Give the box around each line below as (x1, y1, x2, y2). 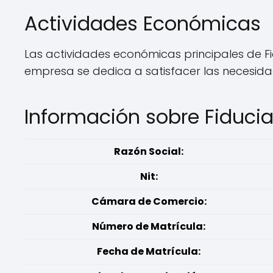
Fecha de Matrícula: (97, 244, 200, 258)
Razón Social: (114, 144, 183, 158)
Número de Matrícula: (92, 219, 205, 233)
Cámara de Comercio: (91, 194, 207, 208)
